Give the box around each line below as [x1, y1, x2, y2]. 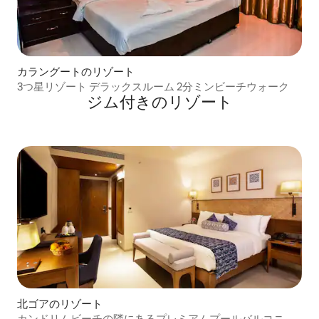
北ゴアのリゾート [17, 296, 103, 310]
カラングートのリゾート [17, 64, 135, 78]
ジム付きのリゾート [86, 91, 233, 113]
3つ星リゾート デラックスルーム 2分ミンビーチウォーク [17, 79, 289, 93]
